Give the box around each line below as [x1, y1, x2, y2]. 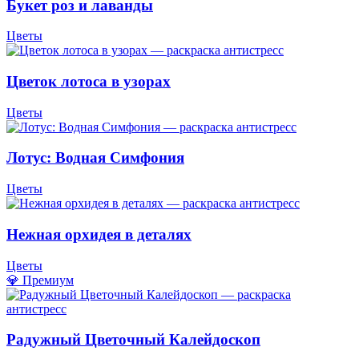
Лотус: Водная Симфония [6, 149, 184, 167]
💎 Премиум [6, 272, 74, 287]
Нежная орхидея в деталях [6, 225, 192, 243]
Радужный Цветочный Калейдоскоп [6, 331, 260, 349]
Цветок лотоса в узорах [6, 72, 171, 90]
